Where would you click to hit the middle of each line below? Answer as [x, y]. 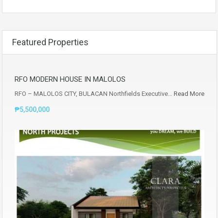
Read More [189, 93]
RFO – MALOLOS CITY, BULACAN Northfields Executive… [94, 93]
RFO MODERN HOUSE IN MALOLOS [70, 79]
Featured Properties [50, 42]
